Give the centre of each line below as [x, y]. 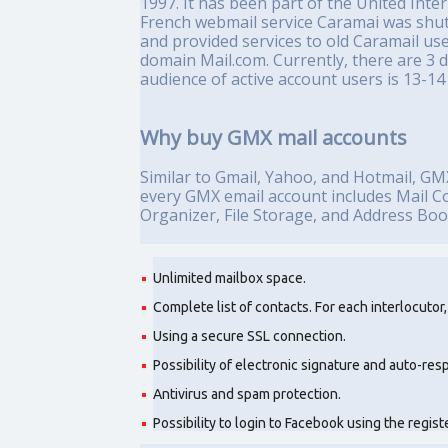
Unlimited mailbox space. [229, 278]
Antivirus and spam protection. [247, 394]
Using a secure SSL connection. [249, 336]
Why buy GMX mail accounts [273, 137]
